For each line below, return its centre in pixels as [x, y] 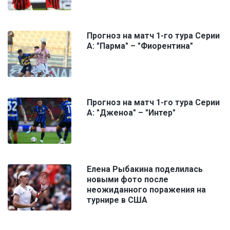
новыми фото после [128, 180]
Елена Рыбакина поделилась [145, 169]
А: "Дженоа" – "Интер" [131, 113]
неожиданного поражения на [146, 190]
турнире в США [117, 200]
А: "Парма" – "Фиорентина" [140, 46]
